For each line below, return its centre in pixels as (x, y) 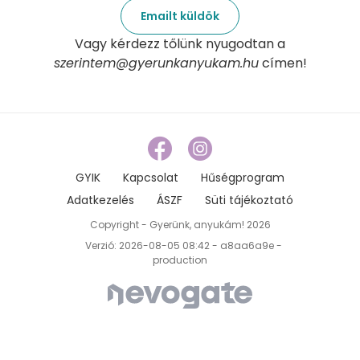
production (180, 260)
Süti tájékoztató (249, 200)
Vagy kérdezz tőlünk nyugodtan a (180, 44)
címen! (282, 63)
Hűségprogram (243, 177)
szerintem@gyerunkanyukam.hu (156, 63)
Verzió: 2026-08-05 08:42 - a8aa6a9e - (180, 245)
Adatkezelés (100, 200)
